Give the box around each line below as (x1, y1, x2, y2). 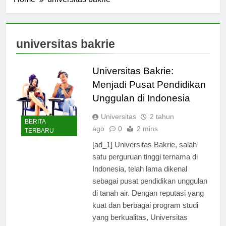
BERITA (25, 127, 45, 135)
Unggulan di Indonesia (92, 101, 190, 112)
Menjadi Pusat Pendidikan (92, 88, 206, 99)
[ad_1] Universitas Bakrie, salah (92, 149, 197, 158)
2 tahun (149, 121, 174, 130)
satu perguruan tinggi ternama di (92, 161, 198, 170)
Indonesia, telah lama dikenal (92, 173, 187, 182)
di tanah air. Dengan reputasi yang (92, 197, 204, 206)
